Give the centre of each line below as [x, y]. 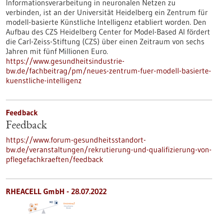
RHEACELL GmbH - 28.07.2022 [56, 191]
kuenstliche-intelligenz [44, 80]
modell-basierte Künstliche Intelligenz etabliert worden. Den [106, 22]
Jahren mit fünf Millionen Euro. [57, 51]
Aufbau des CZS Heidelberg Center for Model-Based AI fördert [108, 32]
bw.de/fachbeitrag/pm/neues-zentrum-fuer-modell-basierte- [109, 71]
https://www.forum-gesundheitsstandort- [76, 140]
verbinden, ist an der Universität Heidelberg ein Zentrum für [107, 12]
